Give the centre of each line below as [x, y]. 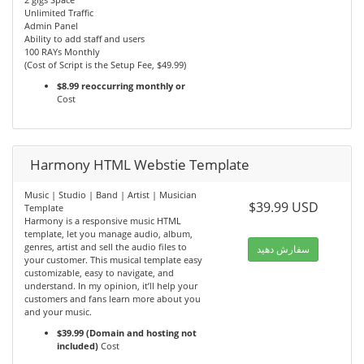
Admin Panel [51, 26]
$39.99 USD [283, 208]
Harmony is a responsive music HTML [103, 221]
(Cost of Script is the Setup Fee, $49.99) [105, 65]
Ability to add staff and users [84, 39]
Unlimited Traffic [59, 13]
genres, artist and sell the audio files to [106, 247]
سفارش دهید [284, 249]
